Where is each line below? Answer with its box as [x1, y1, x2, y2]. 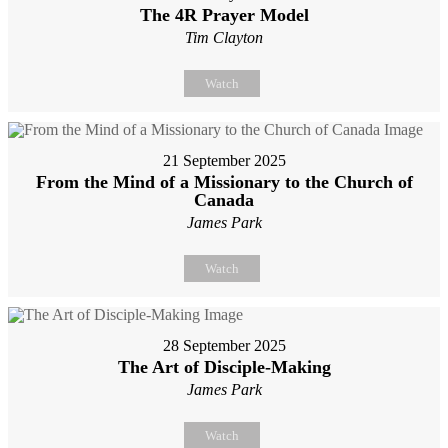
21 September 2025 [162, 152, 286, 170]
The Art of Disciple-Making [117, 357, 331, 378]
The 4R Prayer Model [139, 5, 309, 26]
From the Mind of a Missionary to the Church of [35, 172, 413, 193]
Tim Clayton [185, 29, 263, 47]
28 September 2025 [162, 337, 286, 355]
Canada [194, 190, 254, 211]
